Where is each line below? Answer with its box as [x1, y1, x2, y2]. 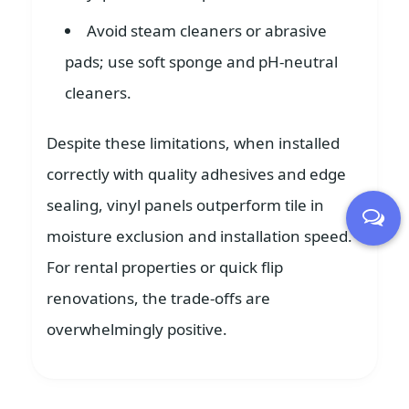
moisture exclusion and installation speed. [47, 225, 352, 247]
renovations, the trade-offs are [47, 288, 270, 309]
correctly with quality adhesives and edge [47, 163, 346, 185]
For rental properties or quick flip [47, 257, 283, 278]
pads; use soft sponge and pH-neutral [65, 51, 338, 73]
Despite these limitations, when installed [47, 132, 340, 154]
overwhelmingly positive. [47, 319, 227, 341]
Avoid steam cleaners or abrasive [87, 20, 327, 42]
